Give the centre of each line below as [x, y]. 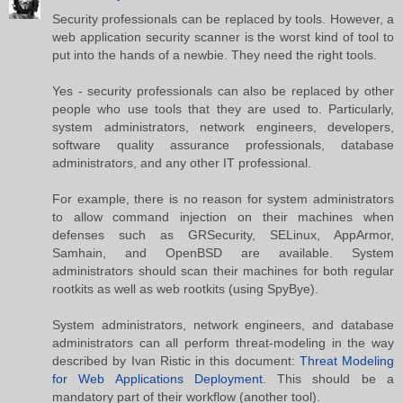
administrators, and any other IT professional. [182, 162]
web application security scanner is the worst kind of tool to [223, 36]
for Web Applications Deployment [157, 378]
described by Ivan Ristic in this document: [176, 360]
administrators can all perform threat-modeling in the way [223, 342]
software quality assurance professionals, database [223, 144]
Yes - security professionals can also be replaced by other [223, 90]
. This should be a [328, 378]
